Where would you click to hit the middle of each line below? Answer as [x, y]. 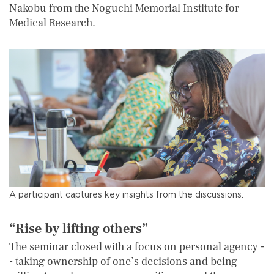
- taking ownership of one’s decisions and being [123, 261]
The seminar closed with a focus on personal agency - [137, 246]
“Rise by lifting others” [79, 228]
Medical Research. [52, 23]
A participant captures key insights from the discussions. [126, 194]
